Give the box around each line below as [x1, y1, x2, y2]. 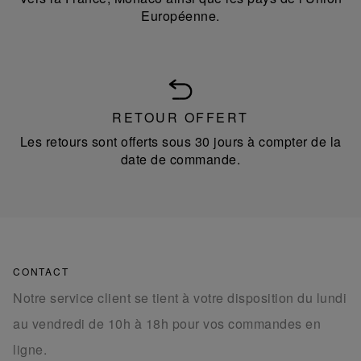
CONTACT [13, 264, 69, 279]
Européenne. [141, 6, 220, 26]
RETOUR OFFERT [112, 108, 249, 127]
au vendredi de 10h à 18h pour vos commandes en [13, 314, 321, 334]
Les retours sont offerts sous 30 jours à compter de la [19, 132, 342, 151]
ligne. [13, 340, 47, 359]
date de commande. [120, 150, 241, 169]
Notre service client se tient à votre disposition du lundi [13, 288, 346, 308]
